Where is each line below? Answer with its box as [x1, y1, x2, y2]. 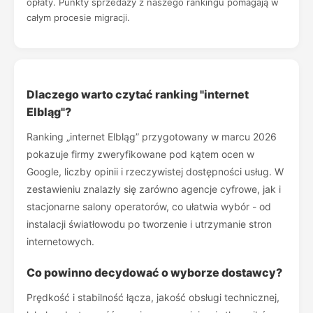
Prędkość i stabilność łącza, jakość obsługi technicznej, [27, 291, 279, 303]
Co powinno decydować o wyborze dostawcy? [27, 265, 282, 279]
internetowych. [27, 235, 94, 247]
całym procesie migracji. [27, 12, 130, 23]
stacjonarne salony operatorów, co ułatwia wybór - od [27, 201, 271, 212]
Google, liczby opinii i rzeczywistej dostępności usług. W [27, 166, 284, 177]
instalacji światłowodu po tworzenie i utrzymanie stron [27, 218, 272, 230]
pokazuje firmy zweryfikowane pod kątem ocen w [27, 148, 254, 160]
